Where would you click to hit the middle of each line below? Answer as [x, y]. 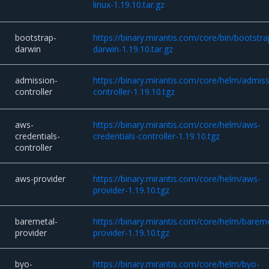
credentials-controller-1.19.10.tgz [157, 136]
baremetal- [37, 222]
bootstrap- [36, 38]
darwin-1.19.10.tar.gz [133, 49]
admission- [37, 80]
